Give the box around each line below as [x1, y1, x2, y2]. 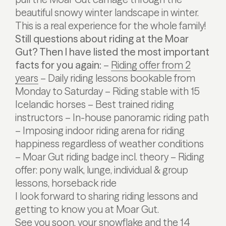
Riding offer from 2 [111, 59, 191, 71]
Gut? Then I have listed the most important [15, 45, 209, 58]
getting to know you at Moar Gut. [15, 203, 159, 215]
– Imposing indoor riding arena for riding [15, 124, 185, 137]
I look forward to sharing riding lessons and [15, 190, 198, 202]
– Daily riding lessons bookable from [38, 72, 195, 84]
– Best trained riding [86, 98, 174, 110]
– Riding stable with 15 [103, 85, 200, 97]
